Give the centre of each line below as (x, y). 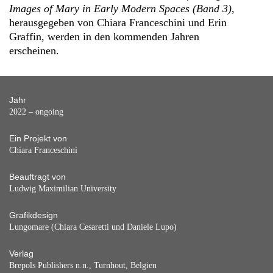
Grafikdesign (34, 215)
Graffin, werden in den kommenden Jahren (104, 37)
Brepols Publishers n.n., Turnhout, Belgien (83, 265)
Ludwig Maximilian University (63, 188)
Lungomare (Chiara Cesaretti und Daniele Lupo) (93, 227)
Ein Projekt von (38, 138)
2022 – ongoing (36, 112)
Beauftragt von (37, 177)
